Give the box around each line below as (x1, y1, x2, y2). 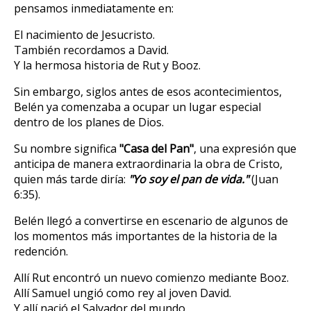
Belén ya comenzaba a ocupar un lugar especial (14, 99, 261, 115)
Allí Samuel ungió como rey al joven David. (14, 285, 231, 301)
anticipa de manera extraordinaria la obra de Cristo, (14, 156, 283, 172)
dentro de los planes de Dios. (14, 115, 164, 131)
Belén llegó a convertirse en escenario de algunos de (14, 213, 288, 229)
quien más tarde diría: (14, 171, 128, 187)
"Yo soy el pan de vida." (128, 171, 251, 187)
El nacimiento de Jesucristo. (14, 27, 155, 43)
